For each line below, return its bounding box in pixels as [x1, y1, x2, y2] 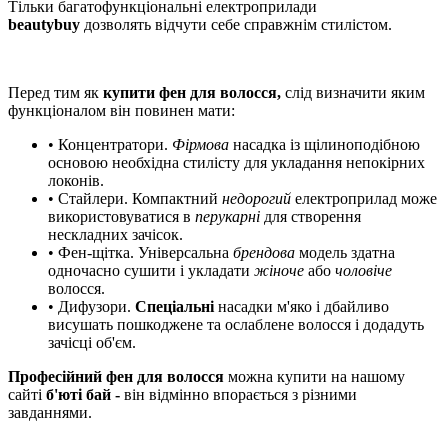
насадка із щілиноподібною [229, 136, 420, 154]
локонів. [48, 172, 104, 190]
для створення [260, 208, 361, 226]
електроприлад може [291, 190, 437, 208]
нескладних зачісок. [48, 226, 183, 244]
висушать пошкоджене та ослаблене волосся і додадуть [48, 316, 424, 334]
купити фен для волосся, [103, 84, 281, 102]
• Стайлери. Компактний [48, 190, 222, 208]
